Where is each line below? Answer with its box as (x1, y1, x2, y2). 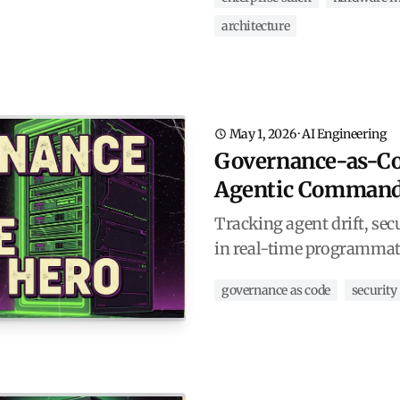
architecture (221, 18, 290, 34)
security (351, 282, 397, 298)
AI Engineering (302, 126, 387, 142)
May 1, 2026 (229, 126, 296, 142)
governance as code (221, 282, 330, 298)
